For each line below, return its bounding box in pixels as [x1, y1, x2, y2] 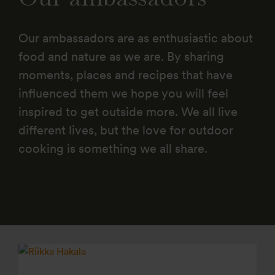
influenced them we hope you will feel [18, 86, 228, 101]
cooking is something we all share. [18, 141, 207, 156]
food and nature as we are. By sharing [18, 49, 224, 64]
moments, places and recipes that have [18, 68, 233, 82]
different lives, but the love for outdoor [18, 123, 233, 137]
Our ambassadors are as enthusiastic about [18, 31, 253, 45]
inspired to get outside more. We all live [18, 104, 238, 119]
